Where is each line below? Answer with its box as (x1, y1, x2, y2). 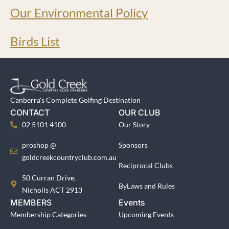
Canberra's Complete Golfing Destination (10, 96, 141, 104)
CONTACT (10, 107, 50, 118)
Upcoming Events (119, 210, 174, 219)
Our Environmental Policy (10, 5, 148, 20)
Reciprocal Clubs (119, 161, 173, 170)
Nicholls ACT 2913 (21, 186, 82, 194)
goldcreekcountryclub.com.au (21, 153, 117, 162)
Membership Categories (10, 210, 86, 219)
